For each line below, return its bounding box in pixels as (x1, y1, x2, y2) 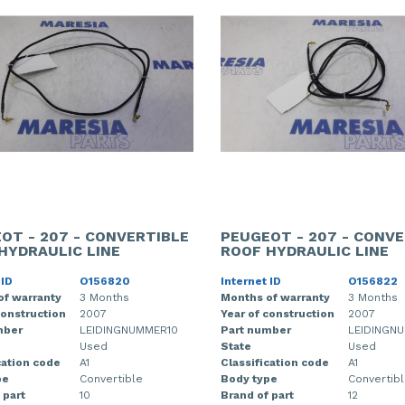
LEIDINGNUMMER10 (79, 323, 178, 336)
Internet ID (221, 274, 281, 287)
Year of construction (221, 306, 334, 320)
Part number (221, 323, 291, 336)
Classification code (221, 355, 329, 369)
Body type (221, 372, 278, 385)
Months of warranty (221, 290, 330, 304)
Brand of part (221, 388, 294, 401)
